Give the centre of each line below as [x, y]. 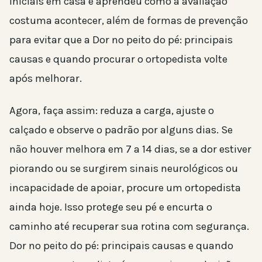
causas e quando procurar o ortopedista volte [118, 59]
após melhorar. [46, 79]
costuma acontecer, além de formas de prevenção [129, 21]
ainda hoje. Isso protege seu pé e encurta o [111, 207]
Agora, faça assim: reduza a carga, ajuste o [112, 111]
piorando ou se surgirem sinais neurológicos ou [124, 169]
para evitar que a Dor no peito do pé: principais [121, 40]
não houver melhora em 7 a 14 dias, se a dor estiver [130, 149]
